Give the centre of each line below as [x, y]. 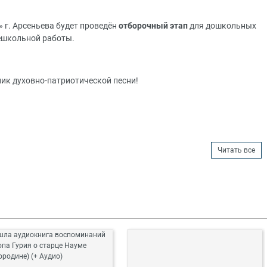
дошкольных [231, 26]
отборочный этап [153, 26]
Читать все [237, 150]
